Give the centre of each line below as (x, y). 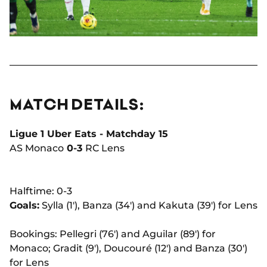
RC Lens (105, 148)
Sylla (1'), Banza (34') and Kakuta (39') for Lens (148, 206)
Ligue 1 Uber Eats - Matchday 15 (89, 134)
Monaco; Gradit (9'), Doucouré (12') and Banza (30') (128, 249)
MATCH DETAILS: (77, 104)
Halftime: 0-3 (41, 191)
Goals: (24, 206)
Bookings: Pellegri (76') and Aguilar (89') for (113, 234)
